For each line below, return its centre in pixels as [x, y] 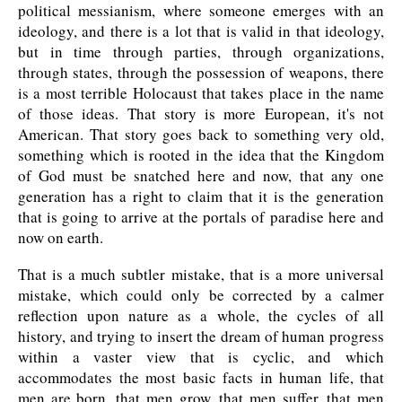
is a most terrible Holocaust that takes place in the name [201, 93]
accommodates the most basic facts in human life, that [201, 378]
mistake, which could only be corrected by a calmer [201, 295]
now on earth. [61, 238]
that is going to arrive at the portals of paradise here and [201, 217]
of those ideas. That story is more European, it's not [201, 114]
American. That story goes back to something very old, [201, 135]
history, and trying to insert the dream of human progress [201, 336]
